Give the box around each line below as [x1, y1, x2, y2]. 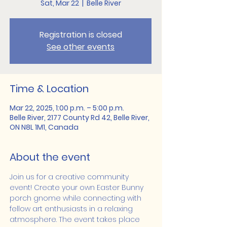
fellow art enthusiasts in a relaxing [10, 204, 135, 214]
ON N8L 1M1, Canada [10, 122, 79, 132]
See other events [47, 41, 115, 53]
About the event [10, 150, 90, 164]
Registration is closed [39, 29, 122, 41]
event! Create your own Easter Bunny [10, 182, 145, 193]
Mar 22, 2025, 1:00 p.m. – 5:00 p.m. [10, 103, 124, 113]
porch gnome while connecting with [10, 193, 143, 203]
